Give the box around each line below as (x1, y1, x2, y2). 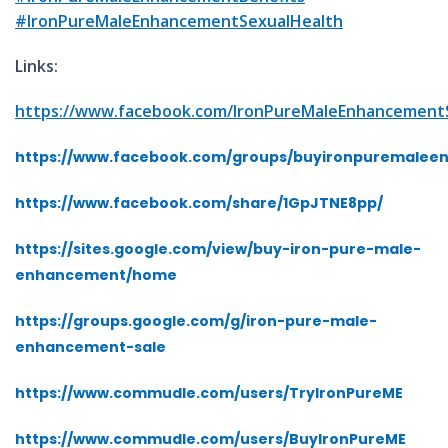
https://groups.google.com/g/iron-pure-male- (15, 311, 377, 331)
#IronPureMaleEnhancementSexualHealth (15, 10, 343, 32)
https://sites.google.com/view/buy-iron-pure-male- (15, 239, 421, 259)
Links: (15, 55, 58, 77)
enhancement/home (15, 265, 177, 285)
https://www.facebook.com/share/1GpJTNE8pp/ (15, 193, 383, 213)
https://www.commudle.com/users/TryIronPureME (15, 383, 403, 403)
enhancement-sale (15, 337, 166, 357)
